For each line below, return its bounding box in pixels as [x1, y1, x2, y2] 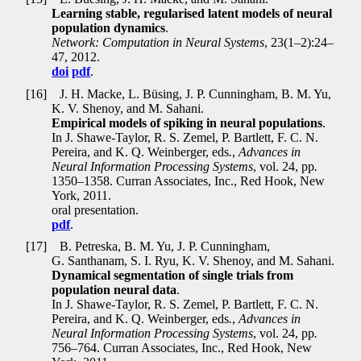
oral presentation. [52, 202, 139, 217]
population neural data [52, 283, 177, 297]
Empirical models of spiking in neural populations [52, 115, 323, 130]
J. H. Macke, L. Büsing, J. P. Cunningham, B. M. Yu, [56, 86, 332, 101]
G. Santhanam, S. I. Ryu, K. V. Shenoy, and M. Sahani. [52, 254, 335, 268]
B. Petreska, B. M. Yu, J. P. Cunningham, [56, 239, 271, 254]
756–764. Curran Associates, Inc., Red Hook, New [52, 341, 313, 355]
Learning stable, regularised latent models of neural [52, 6, 333, 20]
